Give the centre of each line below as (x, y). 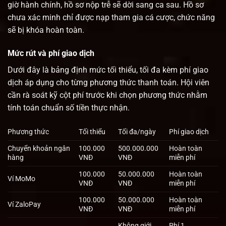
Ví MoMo (21, 179)
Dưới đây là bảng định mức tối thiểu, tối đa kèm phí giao (108, 70)
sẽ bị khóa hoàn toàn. (46, 30)
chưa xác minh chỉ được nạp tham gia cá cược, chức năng (111, 17)
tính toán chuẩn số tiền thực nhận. (69, 107)
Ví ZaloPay (24, 205)
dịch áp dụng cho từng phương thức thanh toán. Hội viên (108, 82)
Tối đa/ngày (137, 132)
